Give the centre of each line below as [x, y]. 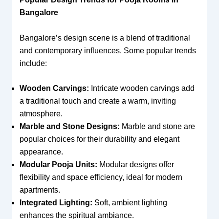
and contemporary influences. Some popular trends [108, 50]
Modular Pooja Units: [58, 165]
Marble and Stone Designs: [69, 127]
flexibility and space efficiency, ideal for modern [101, 177]
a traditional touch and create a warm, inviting [98, 101]
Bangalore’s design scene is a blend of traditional [105, 38]
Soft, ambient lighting [130, 203]
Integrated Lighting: [56, 203]
